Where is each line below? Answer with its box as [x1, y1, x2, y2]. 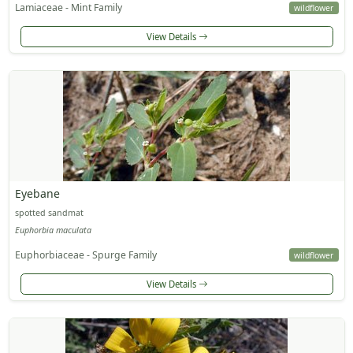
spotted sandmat [14, 207, 84, 219]
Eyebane [14, 186, 60, 202]
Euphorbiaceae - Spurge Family [14, 247, 157, 262]
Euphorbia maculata [14, 224, 91, 236]
